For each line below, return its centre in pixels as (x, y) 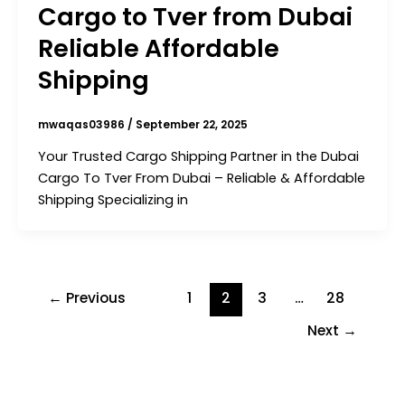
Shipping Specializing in (113, 199)
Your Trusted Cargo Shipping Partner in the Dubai (198, 156)
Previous (94, 298)
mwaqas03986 (82, 124)
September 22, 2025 (191, 124)
